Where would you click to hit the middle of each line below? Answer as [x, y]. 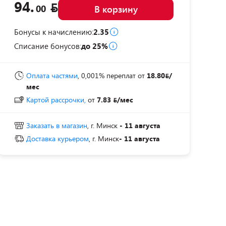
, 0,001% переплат [107, 75]
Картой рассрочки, [56, 100]
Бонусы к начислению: [54, 32]
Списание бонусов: [48, 46]
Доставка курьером [58, 138]
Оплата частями [52, 75]
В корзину [116, 9]
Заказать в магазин [57, 125]
